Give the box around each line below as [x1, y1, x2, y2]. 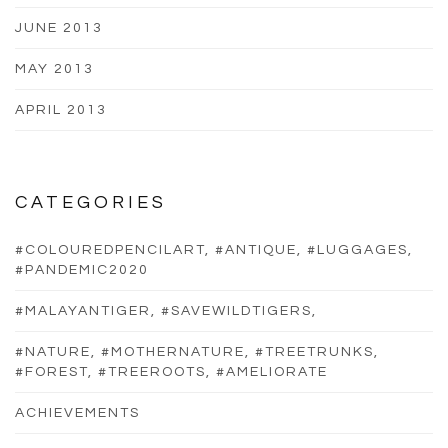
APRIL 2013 [15, 102, 107, 117]
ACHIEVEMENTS [15, 405, 140, 420]
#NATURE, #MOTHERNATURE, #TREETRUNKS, [15, 344, 379, 359]
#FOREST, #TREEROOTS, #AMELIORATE [15, 364, 328, 379]
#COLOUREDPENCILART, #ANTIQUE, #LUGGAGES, [15, 242, 413, 257]
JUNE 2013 [15, 20, 103, 35]
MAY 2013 [15, 61, 94, 76]
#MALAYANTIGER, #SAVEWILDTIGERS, [15, 303, 317, 318]
